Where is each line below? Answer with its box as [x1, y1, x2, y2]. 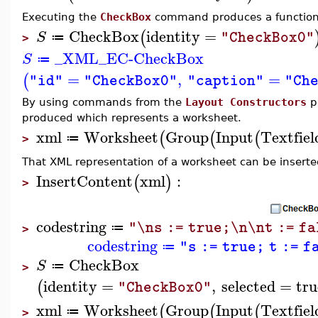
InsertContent [36, 168, 133, 194]
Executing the [22, 11, 100, 23]
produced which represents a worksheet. [22, 111, 241, 124]
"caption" [187, 70, 264, 92]
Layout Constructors [185, 96, 307, 108]
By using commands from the [22, 96, 185, 108]
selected [221, 273, 275, 300]
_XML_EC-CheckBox [55, 45, 204, 71]
